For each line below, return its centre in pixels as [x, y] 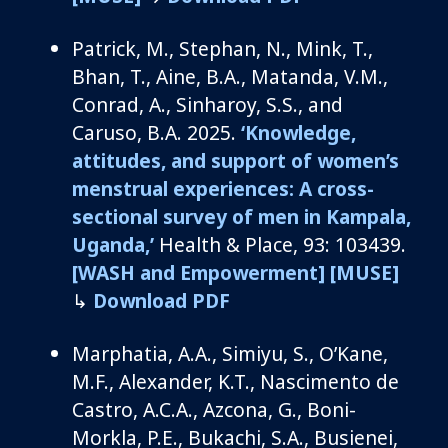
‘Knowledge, [296, 132]
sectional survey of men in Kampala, [241, 216]
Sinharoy [216, 104]
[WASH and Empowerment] [198, 272]
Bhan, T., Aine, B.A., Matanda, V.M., [230, 76]
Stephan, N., [237, 48]
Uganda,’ [113, 244]
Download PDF [161, 300]
